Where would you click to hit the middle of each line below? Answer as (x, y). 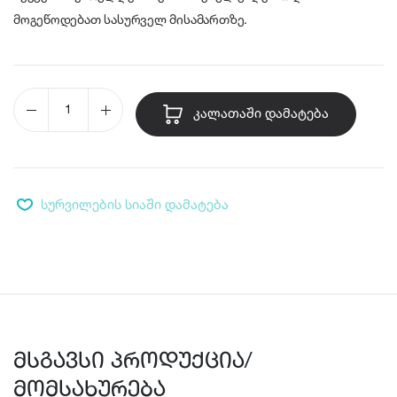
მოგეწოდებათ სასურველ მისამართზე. (131, 19)
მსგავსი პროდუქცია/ (132, 362)
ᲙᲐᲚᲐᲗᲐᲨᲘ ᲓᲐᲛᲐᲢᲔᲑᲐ (259, 113)
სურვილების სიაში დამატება (135, 205)
